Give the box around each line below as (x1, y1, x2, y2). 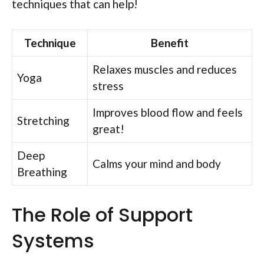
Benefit (151, 35, 189, 49)
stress (93, 78, 124, 93)
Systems (12, 227, 94, 255)
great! (93, 121, 124, 136)
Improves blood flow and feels (93, 105, 243, 119)
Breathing (17, 164, 67, 179)
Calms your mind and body (93, 156, 221, 170)
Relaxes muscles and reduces (93, 62, 237, 76)
